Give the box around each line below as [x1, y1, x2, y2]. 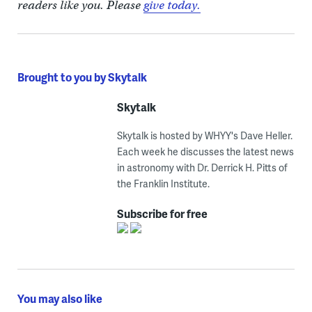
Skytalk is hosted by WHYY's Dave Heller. [116, 128, 292, 142]
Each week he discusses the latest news [116, 144, 294, 158]
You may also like [17, 290, 102, 306]
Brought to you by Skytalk [17, 68, 147, 85]
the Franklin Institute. [116, 176, 210, 190]
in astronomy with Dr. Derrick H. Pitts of [116, 160, 288, 174]
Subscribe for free [116, 205, 208, 221]
